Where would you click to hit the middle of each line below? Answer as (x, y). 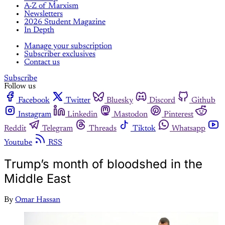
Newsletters (43, 14)
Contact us (42, 63)
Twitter (78, 101)
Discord (162, 101)
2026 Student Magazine (65, 22)
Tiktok (144, 129)
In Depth (39, 30)
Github (203, 101)
